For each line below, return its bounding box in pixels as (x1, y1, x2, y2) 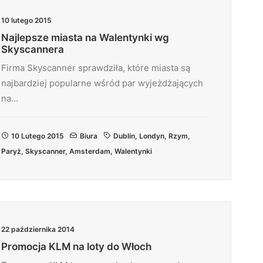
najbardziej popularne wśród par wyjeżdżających (1, 77, 203, 89)
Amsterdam (69, 147, 110, 156)
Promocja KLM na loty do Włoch (1, 241, 151, 252)
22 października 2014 (1, 225, 75, 234)
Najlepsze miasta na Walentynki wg (1, 32, 169, 43)
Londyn (139, 131, 164, 140)
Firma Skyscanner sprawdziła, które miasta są (1, 62, 190, 73)
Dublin (113, 131, 135, 140)
